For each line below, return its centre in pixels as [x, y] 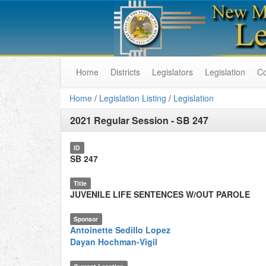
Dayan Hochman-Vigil [114, 242]
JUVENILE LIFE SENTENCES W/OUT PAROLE [160, 194]
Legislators [172, 72]
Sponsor [86, 219]
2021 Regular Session [119, 120]
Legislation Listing [133, 98]
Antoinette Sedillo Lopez [120, 230]
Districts [125, 72]
